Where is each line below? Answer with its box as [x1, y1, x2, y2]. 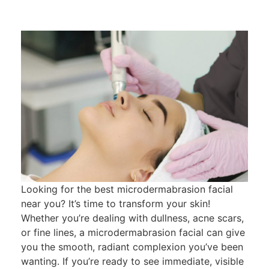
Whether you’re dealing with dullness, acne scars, [21, 211, 244, 224]
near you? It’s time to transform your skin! [21, 197, 210, 210]
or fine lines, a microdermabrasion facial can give [21, 226, 245, 238]
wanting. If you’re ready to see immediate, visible [21, 255, 244, 267]
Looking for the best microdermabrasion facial [21, 183, 233, 195]
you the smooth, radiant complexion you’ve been [21, 240, 243, 253]
